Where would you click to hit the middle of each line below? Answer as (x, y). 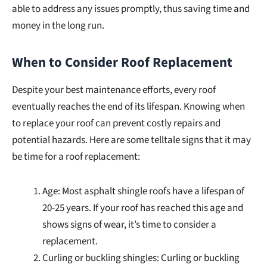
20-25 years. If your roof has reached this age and (143, 208)
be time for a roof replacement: (76, 157)
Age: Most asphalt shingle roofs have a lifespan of (143, 191)
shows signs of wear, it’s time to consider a (129, 224)
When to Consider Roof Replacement (122, 63)
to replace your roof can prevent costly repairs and (116, 124)
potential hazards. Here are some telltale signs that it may (131, 140)
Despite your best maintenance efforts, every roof (114, 90)
